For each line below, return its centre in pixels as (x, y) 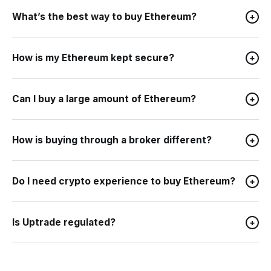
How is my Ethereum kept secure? (93, 58)
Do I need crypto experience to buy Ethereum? (124, 181)
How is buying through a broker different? (112, 140)
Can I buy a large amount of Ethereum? (104, 99)
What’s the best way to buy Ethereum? (104, 17)
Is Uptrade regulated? (64, 222)
